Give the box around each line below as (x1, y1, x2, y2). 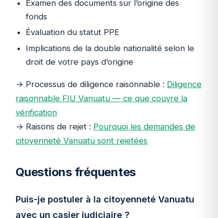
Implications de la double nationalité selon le (25, 43, 194, 54)
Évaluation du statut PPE (25, 27, 119, 37)
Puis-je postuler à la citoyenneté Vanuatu (16, 194, 194, 205)
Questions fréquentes (16, 165, 136, 180)
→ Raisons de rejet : (16, 121, 93, 131)
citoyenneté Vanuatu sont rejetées (16, 135, 147, 145)
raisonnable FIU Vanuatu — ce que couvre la (16, 93, 187, 103)
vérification (16, 107, 57, 117)
